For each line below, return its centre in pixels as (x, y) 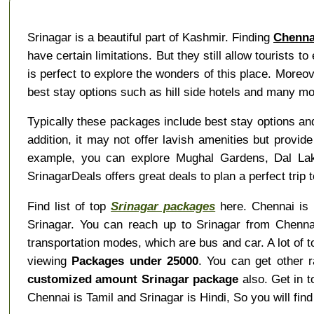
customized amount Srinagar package (133, 279)
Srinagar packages (163, 206)
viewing (49, 260)
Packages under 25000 (135, 260)
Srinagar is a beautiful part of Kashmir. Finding (150, 37)
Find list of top (69, 206)
